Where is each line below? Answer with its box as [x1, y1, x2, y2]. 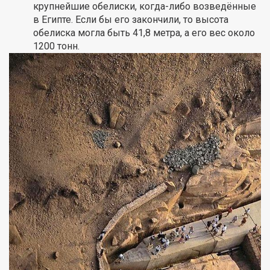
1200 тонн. [33, 40, 80, 52]
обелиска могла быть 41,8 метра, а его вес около [33, 27, 255, 39]
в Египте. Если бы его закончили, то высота [33, 14, 228, 26]
